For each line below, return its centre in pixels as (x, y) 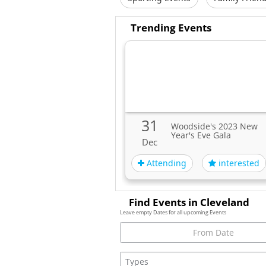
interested (238, 163)
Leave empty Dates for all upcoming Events (173, 212)
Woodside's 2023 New (214, 126)
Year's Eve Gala (201, 135)
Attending (165, 163)
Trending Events (171, 28)
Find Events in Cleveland (189, 202)
